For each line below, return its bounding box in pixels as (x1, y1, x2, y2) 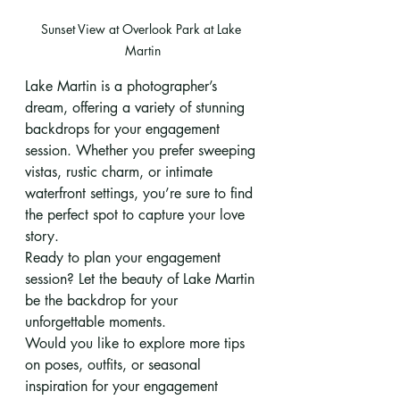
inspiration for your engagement (25, 377, 222, 396)
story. (25, 227, 59, 246)
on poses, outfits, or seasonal (25, 355, 205, 375)
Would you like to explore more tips (25, 334, 249, 354)
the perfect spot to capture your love (25, 205, 249, 225)
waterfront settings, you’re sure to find (25, 184, 257, 204)
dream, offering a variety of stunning (25, 98, 249, 118)
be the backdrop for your (25, 291, 182, 311)
